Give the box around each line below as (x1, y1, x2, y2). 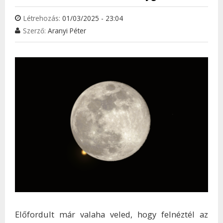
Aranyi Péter (48, 25, 86, 35)
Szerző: (23, 25, 48, 35)
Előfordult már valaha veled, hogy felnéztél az (15, 209, 208, 221)
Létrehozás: (23, 13, 62, 23)
